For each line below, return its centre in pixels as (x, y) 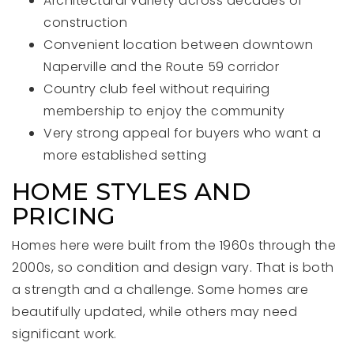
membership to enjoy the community (164, 111)
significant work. (64, 334)
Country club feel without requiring (157, 89)
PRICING (64, 216)
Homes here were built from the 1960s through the (174, 245)
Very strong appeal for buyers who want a (182, 133)
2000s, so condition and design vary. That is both (173, 267)
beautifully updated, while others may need (154, 312)
